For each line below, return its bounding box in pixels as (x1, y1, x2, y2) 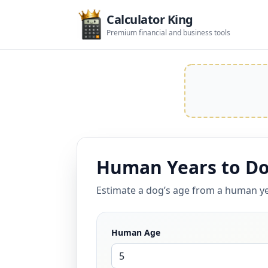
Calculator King (106, 11, 193, 28)
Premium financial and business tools (106, 28, 230, 38)
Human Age (111, 227, 160, 238)
